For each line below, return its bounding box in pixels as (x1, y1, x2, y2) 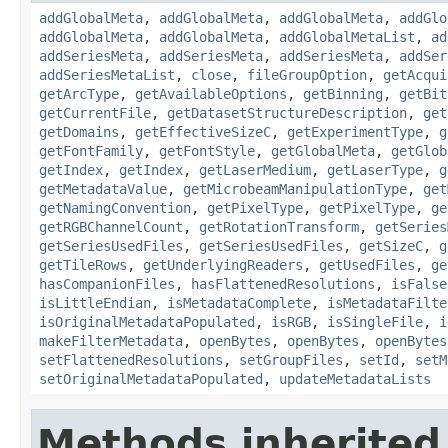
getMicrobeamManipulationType (183, 180, 407, 197)
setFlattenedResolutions (39, 351, 223, 368)
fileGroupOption (247, 66, 367, 83)
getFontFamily (39, 142, 143, 159)
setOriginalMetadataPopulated (39, 370, 263, 387)
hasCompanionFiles (39, 275, 175, 292)
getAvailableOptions (135, 85, 287, 102)
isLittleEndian (39, 294, 151, 311)
